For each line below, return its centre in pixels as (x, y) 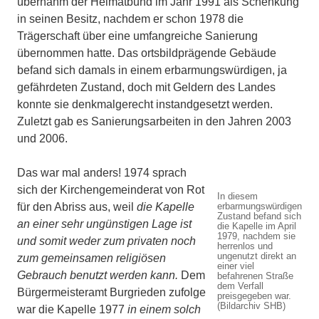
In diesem (237, 197)
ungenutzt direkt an (257, 256)
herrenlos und (245, 246)
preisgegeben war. (254, 296)
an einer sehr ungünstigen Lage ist (104, 224)
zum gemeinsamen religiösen (91, 258)
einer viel (236, 266)
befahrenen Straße (255, 276)
